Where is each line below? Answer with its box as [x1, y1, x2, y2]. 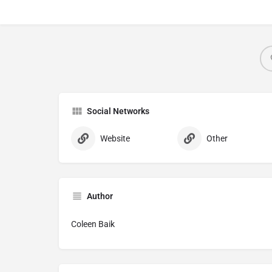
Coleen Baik [71, 219, 115, 229]
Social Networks [87, 106, 149, 116]
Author [87, 191, 113, 201]
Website [100, 134, 130, 143]
